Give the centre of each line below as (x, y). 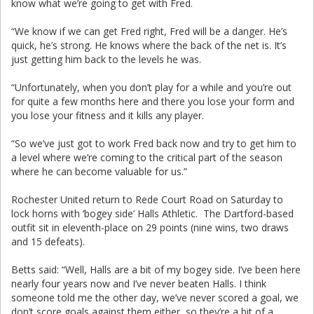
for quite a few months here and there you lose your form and (153, 101)
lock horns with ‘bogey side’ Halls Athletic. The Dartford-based (152, 213)
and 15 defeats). (48, 241)
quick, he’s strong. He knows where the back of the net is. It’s (149, 45)
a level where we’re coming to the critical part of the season (147, 157)
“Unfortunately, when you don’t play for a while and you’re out (151, 87)
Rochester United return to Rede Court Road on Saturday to (147, 199)
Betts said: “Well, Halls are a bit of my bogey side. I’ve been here (156, 269)
